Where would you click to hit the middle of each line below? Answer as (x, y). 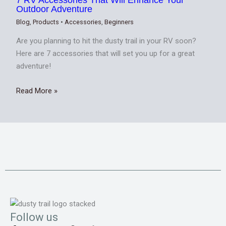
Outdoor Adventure (54, 9)
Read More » (37, 91)
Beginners (119, 22)
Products (46, 22)
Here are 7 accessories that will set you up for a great (106, 53)
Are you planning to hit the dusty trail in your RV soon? (106, 41)
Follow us (34, 217)
